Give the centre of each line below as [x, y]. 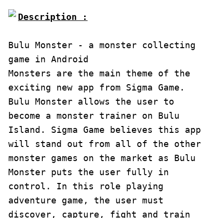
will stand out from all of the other [105, 144]
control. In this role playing [86, 186]
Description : [53, 17]
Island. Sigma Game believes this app [105, 130]
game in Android [48, 59]
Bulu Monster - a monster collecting [102, 45]
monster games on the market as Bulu [102, 158]
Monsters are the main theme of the [99, 73]
